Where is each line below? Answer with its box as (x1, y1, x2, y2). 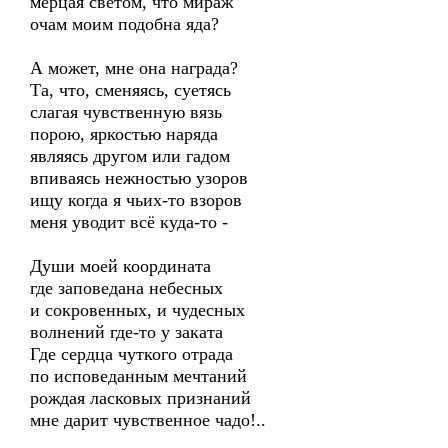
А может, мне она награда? (30, 58, 238, 78)
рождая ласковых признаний (30, 388, 251, 408)
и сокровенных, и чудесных (30, 300, 245, 320)
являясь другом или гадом (30, 146, 230, 166)
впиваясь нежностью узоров (30, 168, 248, 188)
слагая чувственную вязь (30, 102, 222, 122)
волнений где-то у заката (30, 322, 223, 342)
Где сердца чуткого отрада (30, 344, 233, 364)
